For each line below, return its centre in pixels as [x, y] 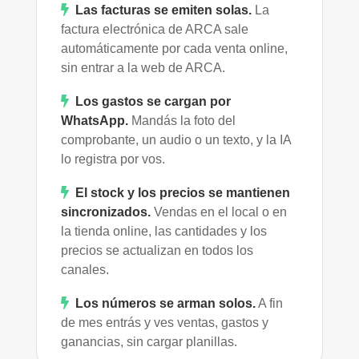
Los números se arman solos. [165, 303]
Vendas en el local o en [219, 212]
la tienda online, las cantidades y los [164, 231]
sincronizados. [106, 212]
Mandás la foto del [182, 120]
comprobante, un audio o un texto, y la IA [176, 139]
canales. [85, 269]
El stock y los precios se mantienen [183, 192]
